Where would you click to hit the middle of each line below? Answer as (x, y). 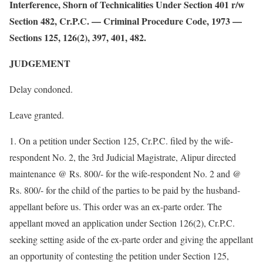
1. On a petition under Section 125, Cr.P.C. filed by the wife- (121, 141)
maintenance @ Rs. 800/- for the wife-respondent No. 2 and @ (125, 173)
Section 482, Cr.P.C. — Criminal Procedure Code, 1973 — (126, 21)
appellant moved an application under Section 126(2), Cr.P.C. (122, 223)
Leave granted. (37, 115)
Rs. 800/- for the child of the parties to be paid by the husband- (125, 190)
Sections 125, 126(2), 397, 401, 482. (78, 37)
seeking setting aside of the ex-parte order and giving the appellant (131, 239)
